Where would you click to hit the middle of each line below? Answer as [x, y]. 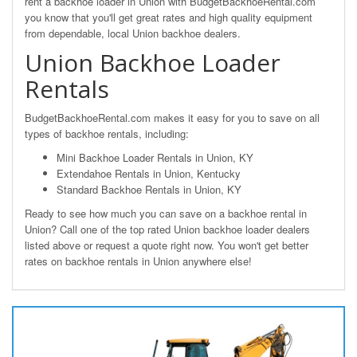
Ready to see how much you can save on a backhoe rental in [166, 213]
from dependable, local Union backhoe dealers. [133, 33]
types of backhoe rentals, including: [107, 133]
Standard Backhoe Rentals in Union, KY [149, 189]
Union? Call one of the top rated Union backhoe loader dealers [167, 229]
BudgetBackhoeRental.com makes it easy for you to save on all [172, 118]
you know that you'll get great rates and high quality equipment [169, 17]
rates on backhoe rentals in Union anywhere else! [138, 261]
